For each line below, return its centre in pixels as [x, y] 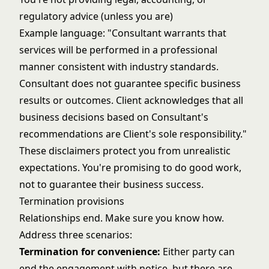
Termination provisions [72, 201]
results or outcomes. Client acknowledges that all [131, 100]
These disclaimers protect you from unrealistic [125, 151]
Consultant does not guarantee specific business [130, 83]
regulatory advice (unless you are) [96, 16]
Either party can [198, 252]
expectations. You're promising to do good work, [130, 168]
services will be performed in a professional [118, 50]
